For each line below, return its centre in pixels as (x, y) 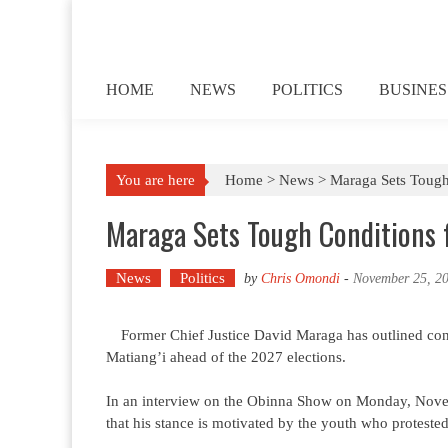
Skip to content (119, 11)
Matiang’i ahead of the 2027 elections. (226, 357)
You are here (155, 180)
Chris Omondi (300, 278)
